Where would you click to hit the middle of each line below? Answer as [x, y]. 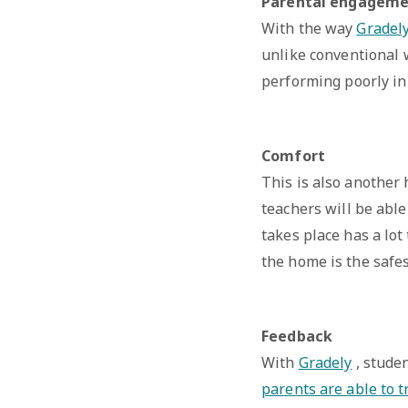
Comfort [293, 155]
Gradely [325, 362]
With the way [309, 28]
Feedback [297, 336]
